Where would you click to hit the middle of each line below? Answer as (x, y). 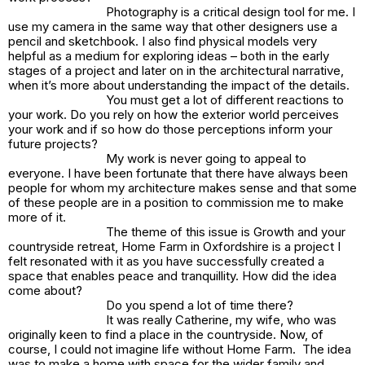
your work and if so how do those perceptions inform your (170, 129)
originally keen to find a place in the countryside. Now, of (166, 334)
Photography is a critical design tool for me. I (231, 11)
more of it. (37, 217)
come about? (47, 290)
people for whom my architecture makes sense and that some (182, 187)
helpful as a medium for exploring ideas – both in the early (169, 55)
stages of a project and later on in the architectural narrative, (176, 70)
